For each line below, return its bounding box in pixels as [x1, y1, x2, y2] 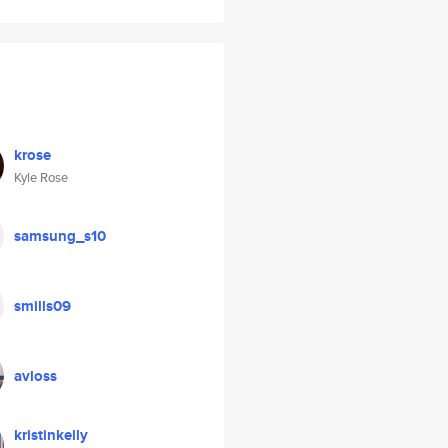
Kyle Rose [14, 168, 68, 187]
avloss [14, 365, 57, 387]
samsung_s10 [14, 225, 106, 247]
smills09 [14, 295, 71, 317]
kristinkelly [14, 424, 88, 446]
